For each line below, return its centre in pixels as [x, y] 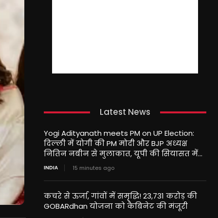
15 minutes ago [93, 168]
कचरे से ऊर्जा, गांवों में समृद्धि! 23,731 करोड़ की [120, 196]
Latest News [125, 112]
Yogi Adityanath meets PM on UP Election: [119, 133]
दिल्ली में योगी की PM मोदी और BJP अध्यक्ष [115, 144]
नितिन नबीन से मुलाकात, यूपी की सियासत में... [123, 154]
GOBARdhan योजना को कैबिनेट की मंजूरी [116, 206]
